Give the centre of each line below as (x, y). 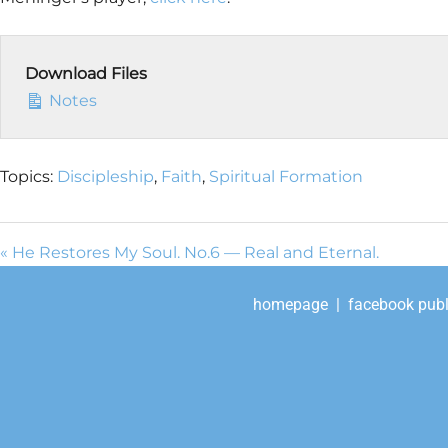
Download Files (86, 73)
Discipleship (105, 176)
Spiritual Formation (286, 176)
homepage (292, 304)
